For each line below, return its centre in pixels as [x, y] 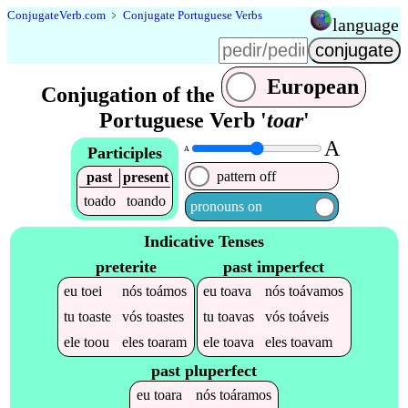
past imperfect [274, 266]
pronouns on [226, 207]
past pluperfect [204, 371]
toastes [165, 316]
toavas [236, 316]
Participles [124, 153]
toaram [168, 342]
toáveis [309, 316]
